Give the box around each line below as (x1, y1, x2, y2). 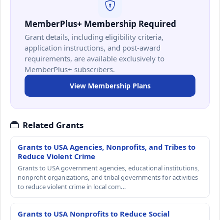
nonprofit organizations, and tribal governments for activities (18, 173, 198, 182)
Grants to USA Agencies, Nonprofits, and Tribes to (18, 142, 195, 152)
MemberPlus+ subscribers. (25, 64, 115, 75)
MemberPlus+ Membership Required (25, 18, 176, 30)
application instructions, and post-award (25, 43, 161, 53)
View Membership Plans (69, 81, 151, 91)
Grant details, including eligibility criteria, (25, 32, 164, 42)
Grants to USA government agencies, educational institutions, (18, 164, 199, 173)
